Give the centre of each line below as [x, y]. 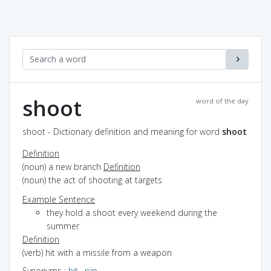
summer [63, 226]
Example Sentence [59, 199]
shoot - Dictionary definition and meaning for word [122, 131]
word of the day [222, 100]
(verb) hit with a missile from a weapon [97, 252]
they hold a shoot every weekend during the [132, 212]
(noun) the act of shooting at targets [92, 180]
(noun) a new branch [63, 166]
